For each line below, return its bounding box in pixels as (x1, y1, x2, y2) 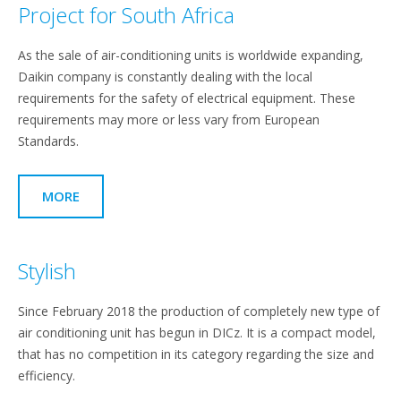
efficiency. (18, 367, 75, 384)
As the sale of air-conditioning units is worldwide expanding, (18, 47, 363, 64)
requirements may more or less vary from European (18, 111, 320, 128)
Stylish (18, 256, 76, 286)
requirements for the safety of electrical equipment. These (18, 90, 355, 107)
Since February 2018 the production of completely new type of (18, 303, 380, 320)
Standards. (18, 132, 79, 149)
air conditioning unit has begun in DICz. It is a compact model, (18, 324, 376, 341)
